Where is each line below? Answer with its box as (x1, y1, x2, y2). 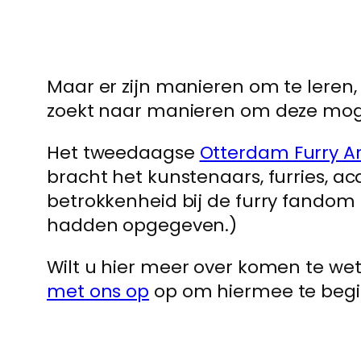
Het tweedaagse (47, 140, 200, 165)
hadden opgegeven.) (47, 213, 238, 238)
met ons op (47, 279, 150, 304)
